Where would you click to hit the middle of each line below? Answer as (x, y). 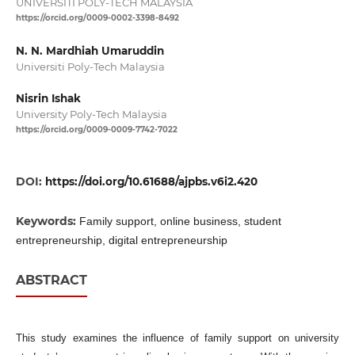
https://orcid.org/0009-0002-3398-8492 (97, 18)
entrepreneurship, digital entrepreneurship (121, 240)
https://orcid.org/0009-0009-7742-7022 (96, 129)
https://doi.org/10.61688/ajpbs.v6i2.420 (151, 181)
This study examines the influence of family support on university (177, 338)
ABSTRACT (51, 280)
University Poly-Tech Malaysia (91, 114)
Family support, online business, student (180, 221)
